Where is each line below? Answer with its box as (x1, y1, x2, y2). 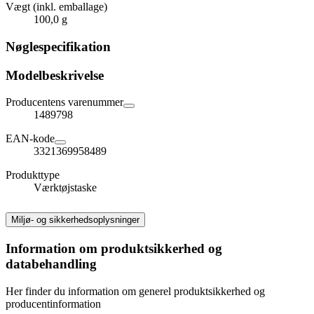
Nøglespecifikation (6, 39, 111, 55)
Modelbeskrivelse (6, 67, 104, 83)
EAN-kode (6, 132, 55, 145)
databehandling (6, 257, 97, 272)
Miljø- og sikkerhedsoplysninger (11, 214, 139, 226)
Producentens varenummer (6, 96, 123, 109)
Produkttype (6, 169, 60, 182)
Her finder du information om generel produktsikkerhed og (6, 285, 265, 297)
